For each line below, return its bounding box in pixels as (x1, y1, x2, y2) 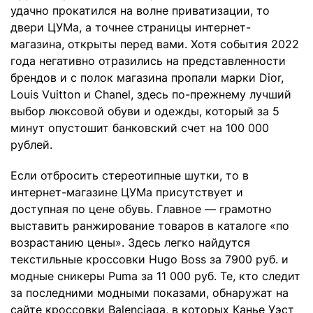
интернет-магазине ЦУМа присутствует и (10, 185, 243, 200)
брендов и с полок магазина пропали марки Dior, (10, 71, 284, 85)
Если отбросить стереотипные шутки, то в (10, 168, 249, 183)
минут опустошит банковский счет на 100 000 (10, 121, 269, 136)
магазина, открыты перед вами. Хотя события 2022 (10, 37, 299, 52)
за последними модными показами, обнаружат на (10, 286, 289, 300)
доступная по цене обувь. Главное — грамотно (10, 202, 272, 217)
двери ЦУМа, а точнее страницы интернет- (10, 20, 251, 35)
